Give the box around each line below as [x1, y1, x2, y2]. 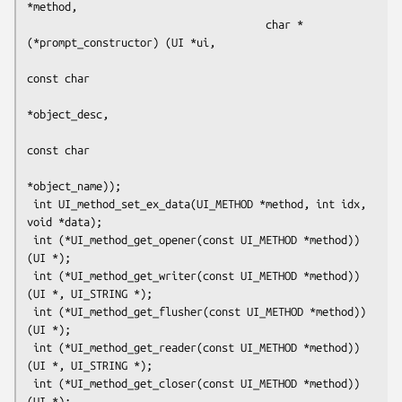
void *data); [27, 214, 102, 228]
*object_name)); [27, 179, 121, 192]
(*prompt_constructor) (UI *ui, [27, 35, 215, 48]
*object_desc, [27, 107, 109, 120]
